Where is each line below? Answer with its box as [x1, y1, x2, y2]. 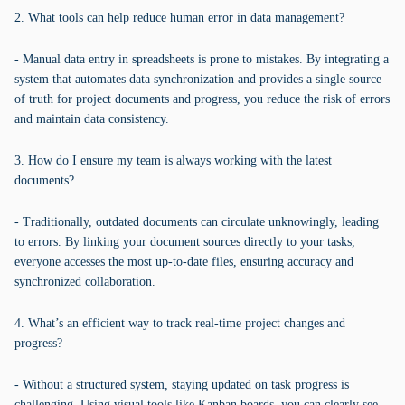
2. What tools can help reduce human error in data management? [14, 11, 344, 24]
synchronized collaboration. [14, 275, 155, 288]
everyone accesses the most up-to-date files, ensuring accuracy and [14, 255, 353, 268]
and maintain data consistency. [14, 112, 169, 126]
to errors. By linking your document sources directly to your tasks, [14, 235, 355, 249]
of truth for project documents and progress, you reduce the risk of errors [14, 92, 390, 106]
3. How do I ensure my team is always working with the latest [14, 154, 332, 167]
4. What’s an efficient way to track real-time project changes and [14, 316, 345, 330]
